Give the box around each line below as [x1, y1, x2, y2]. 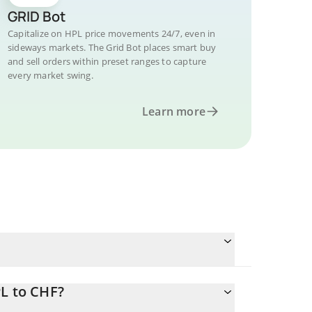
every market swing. [8, 69, 93, 81]
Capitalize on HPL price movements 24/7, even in [8, 27, 216, 40]
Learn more [142, 104, 205, 119]
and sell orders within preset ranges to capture [8, 55, 207, 68]
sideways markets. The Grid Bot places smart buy [8, 41, 217, 54]
